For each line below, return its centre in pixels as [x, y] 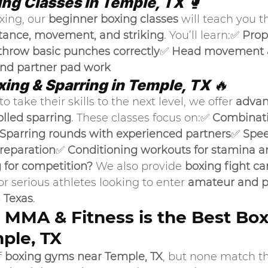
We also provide [139, 166]
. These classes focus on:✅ [142, 118]
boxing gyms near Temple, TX [84, 257]
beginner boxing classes [113, 19]
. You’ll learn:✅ [203, 35]
